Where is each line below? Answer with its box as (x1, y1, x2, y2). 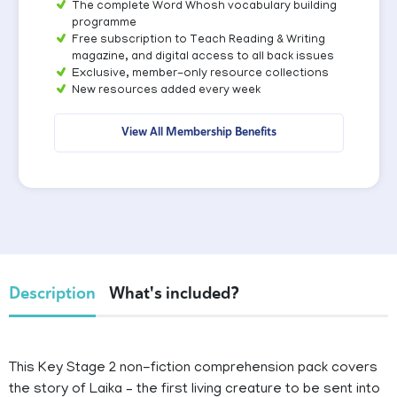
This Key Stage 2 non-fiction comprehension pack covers (9, 361, 378, 378)
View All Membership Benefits (121, 124, 276, 140)
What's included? (109, 283, 239, 305)
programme (71, 17, 136, 31)
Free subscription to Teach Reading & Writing (71, 34, 325, 48)
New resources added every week (71, 84, 261, 98)
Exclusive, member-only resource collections (71, 67, 329, 82)
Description (9, 283, 96, 305)
